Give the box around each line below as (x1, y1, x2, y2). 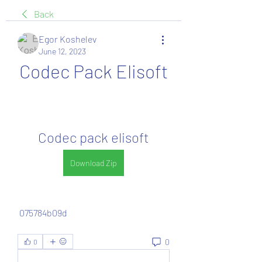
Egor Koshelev (39, 33, 96, 44)
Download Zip (70, 158, 117, 168)
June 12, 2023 (39, 46, 86, 56)
